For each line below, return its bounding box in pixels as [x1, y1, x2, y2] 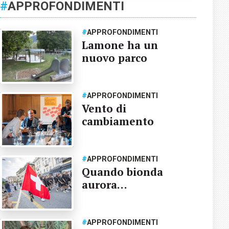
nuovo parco [81, 51, 147, 65]
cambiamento [81, 113, 154, 128]
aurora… [81, 177, 127, 192]
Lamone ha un [81, 38, 158, 52]
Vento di [81, 101, 126, 116]
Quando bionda [81, 164, 163, 179]
